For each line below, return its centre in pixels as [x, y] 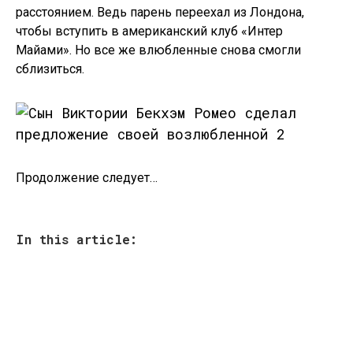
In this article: [76, 239]
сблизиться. [50, 69]
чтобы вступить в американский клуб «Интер [149, 31]
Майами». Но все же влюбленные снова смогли [158, 50]
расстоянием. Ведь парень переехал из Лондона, [160, 12]
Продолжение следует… [87, 178]
